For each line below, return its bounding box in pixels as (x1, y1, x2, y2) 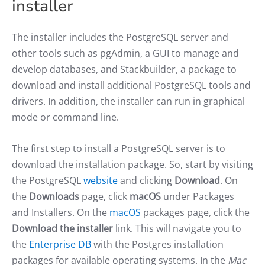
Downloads (29, 189, 79, 203)
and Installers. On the (12, 205, 109, 219)
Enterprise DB (29, 237, 91, 251)
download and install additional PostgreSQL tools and (12, 78, 251, 92)
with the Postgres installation (91, 237, 224, 251)
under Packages (161, 189, 234, 203)
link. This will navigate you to (113, 221, 241, 235)
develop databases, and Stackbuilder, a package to (12, 62, 237, 76)
